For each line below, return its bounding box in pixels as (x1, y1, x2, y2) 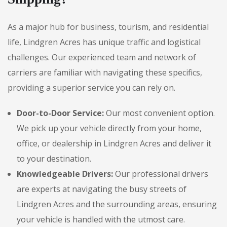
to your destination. (17, 153, 91, 164)
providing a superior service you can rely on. (8, 82, 175, 93)
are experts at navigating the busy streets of (17, 183, 186, 195)
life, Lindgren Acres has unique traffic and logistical (8, 36, 201, 48)
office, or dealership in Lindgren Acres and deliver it (17, 138, 211, 149)
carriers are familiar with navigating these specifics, (8, 67, 202, 78)
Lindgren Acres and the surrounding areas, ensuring (17, 199, 217, 210)
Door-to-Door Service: (17, 107, 104, 119)
